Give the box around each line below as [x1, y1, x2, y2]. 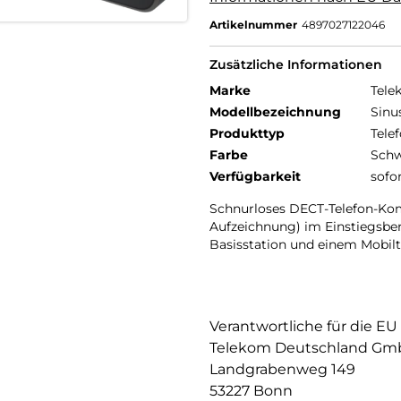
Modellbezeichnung [209, 104, 341, 120]
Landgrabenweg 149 [209, 361, 355, 378]
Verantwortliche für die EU [209, 318, 397, 335]
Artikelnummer [209, 18, 297, 31]
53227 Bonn [209, 382, 293, 399]
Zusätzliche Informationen [209, 56, 382, 73]
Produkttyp [209, 125, 285, 141]
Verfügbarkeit [209, 168, 301, 184]
